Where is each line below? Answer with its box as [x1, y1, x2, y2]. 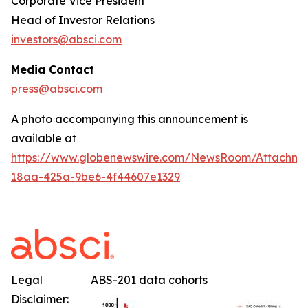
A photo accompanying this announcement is [11, 112, 248, 126]
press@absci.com [11, 82, 102, 96]
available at [11, 131, 76, 146]
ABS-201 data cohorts [91, 273, 208, 287]
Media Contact [11, 63, 94, 77]
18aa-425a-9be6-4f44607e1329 [11, 170, 180, 184]
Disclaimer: [11, 292, 69, 307]
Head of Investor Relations [11, 13, 155, 27]
